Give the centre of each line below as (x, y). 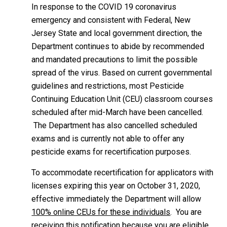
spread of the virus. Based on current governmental (122, 73)
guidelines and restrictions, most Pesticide (108, 86)
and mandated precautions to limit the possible (115, 60)
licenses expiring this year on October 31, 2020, (116, 186)
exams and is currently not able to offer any (108, 139)
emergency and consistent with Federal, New (111, 20)
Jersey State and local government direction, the (117, 33)
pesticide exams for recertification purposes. (111, 152)
